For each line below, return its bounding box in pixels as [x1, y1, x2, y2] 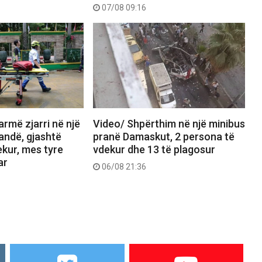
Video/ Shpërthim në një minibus [92, 118, 245, 130]
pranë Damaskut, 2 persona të [92, 130, 235, 143]
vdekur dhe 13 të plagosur [92, 143, 215, 156]
